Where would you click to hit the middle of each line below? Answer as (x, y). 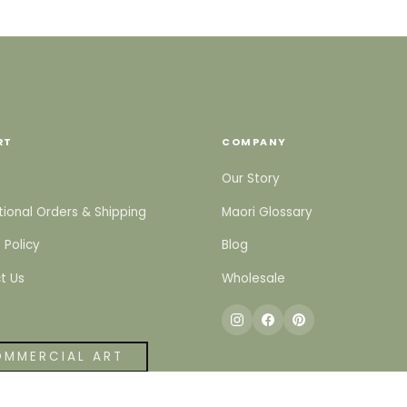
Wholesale (253, 278)
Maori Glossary (267, 212)
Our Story (251, 179)
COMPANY (254, 142)
